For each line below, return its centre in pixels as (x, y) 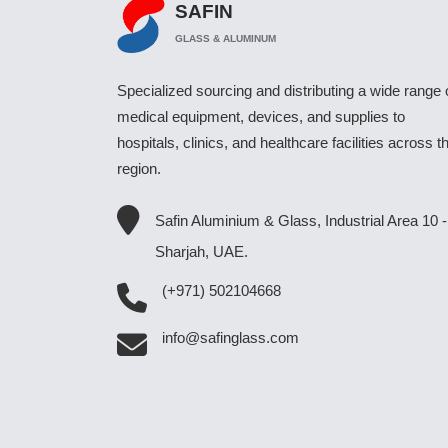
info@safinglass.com (230, 337)
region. (139, 168)
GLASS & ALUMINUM (226, 38)
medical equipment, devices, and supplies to (261, 116)
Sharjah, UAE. (201, 251)
